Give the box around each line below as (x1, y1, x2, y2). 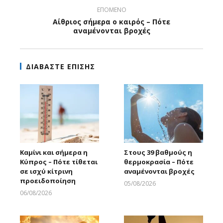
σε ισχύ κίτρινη (20, 167, 73, 176)
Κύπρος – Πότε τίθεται (20, 157, 98, 167)
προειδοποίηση (20, 176, 76, 186)
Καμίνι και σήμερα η (20, 148, 88, 157)
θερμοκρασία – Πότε (124, 157, 194, 167)
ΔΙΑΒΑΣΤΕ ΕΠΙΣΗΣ (26, 61, 95, 71)
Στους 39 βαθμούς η (124, 148, 192, 157)
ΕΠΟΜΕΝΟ (97, 5, 126, 14)
